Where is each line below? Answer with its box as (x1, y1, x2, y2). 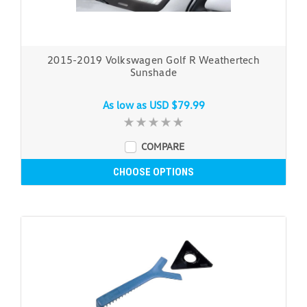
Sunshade (130, 65, 177, 78)
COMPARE (140, 140, 184, 152)
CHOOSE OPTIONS (113, 165, 194, 178)
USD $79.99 (149, 98, 205, 111)
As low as (102, 98, 149, 111)
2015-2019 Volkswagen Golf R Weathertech (47, 53, 260, 66)
